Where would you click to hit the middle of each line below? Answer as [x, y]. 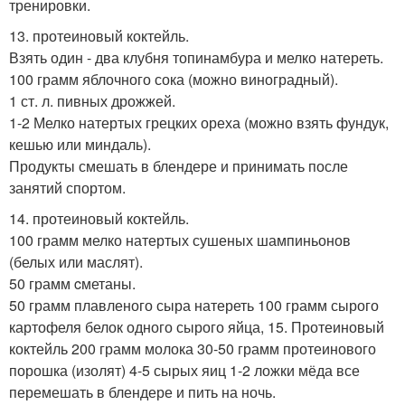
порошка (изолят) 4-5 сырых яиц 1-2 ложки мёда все [184, 370]
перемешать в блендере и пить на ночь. [142, 392]
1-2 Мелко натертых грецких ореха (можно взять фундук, [199, 122]
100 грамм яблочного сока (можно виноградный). [174, 79]
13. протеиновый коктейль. [99, 36]
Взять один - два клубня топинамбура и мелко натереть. [196, 57]
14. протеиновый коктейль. [99, 218]
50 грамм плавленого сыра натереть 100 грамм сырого [194, 305]
